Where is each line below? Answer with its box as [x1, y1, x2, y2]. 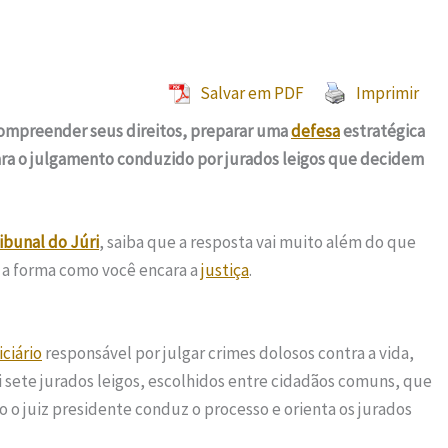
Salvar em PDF [199, 81, 304, 104]
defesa [291, 119, 340, 142]
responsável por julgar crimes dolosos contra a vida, [42, 342, 414, 365]
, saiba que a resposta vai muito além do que [99, 231, 416, 254]
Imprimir [355, 81, 419, 104]
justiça [201, 259, 249, 282]
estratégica [340, 119, 425, 142]
